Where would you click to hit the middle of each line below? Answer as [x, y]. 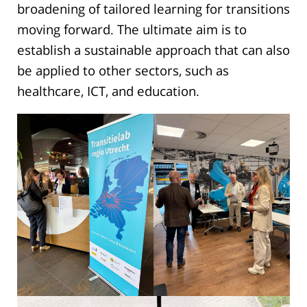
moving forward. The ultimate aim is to [132, 29]
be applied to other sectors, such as [123, 70]
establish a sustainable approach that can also [153, 49]
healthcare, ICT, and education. [108, 90]
